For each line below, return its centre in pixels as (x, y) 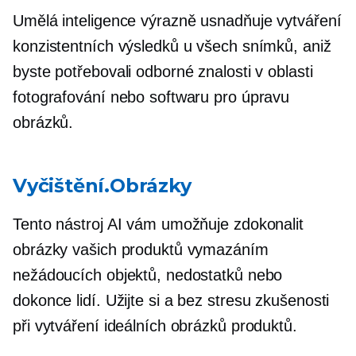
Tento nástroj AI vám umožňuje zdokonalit (158, 224)
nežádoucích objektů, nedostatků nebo (148, 275)
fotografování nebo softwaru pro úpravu (151, 97)
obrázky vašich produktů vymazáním (141, 250)
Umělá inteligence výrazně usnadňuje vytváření (177, 21)
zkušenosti (290, 301)
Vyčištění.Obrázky (102, 186)
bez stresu (214, 301)
